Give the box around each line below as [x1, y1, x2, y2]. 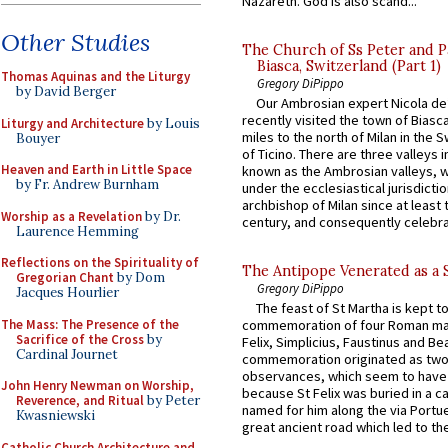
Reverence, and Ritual [16, 392, 144, 409]
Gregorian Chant [16, 269, 114, 286]
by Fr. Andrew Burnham [16, 176, 159, 193]
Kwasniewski [16, 407, 95, 424]
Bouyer [16, 129, 60, 147]
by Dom [114, 269, 165, 286]
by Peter [144, 392, 200, 409]
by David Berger [16, 83, 116, 100]
